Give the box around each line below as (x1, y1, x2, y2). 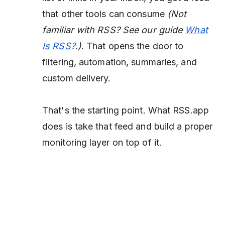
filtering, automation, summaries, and (42, 57, 197, 67)
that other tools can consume (42, 9, 167, 19)
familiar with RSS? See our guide (42, 25, 185, 35)
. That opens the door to (81, 41, 184, 51)
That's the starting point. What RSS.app (42, 105, 209, 116)
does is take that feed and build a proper (42, 121, 213, 132)
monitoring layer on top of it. (42, 137, 162, 148)
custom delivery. (42, 73, 111, 83)
